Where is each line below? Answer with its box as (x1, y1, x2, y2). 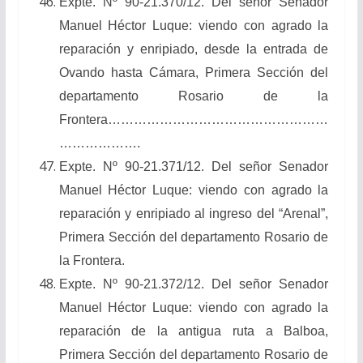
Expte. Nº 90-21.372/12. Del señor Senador (58, 276, 329, 291)
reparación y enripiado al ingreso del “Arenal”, (58, 206, 329, 220)
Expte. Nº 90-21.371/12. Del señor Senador (58, 159, 329, 173)
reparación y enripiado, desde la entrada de (58, 41, 329, 56)
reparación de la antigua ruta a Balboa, (58, 323, 329, 338)
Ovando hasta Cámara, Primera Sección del (58, 65, 329, 79)
